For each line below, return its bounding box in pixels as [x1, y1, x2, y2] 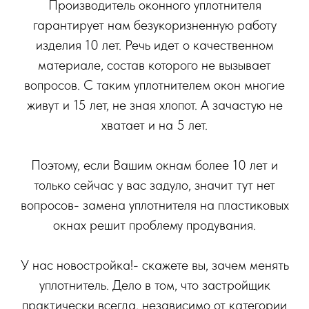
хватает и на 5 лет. [101, 117, 208, 134]
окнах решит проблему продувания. [53, 217, 256, 234]
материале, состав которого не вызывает [38, 57, 271, 74]
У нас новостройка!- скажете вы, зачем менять [20, 257, 289, 274]
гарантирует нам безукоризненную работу [32, 17, 277, 34]
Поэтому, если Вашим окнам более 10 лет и [31, 157, 278, 174]
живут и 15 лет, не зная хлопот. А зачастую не [26, 97, 283, 114]
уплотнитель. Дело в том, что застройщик [39, 277, 270, 294]
